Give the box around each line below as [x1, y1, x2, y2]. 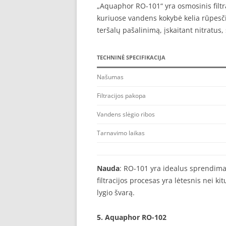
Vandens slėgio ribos [97, 110, 155, 119]
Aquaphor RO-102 [105, 212, 166, 222]
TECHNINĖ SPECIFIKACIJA [97, 53, 165, 61]
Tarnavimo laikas [97, 129, 145, 137]
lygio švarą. [97, 188, 135, 197]
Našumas [97, 73, 124, 81]
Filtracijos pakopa [97, 91, 146, 100]
